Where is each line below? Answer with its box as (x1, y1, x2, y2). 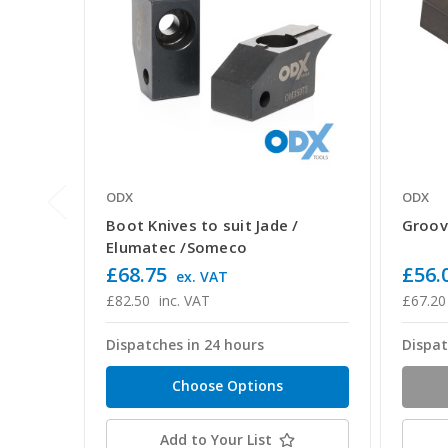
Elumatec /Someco (106, 237, 247, 258)
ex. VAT (175, 267, 228, 287)
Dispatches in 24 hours (106, 335, 264, 355)
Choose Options (171, 376, 283, 396)
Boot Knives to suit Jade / (106, 215, 299, 236)
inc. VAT (158, 291, 210, 311)
